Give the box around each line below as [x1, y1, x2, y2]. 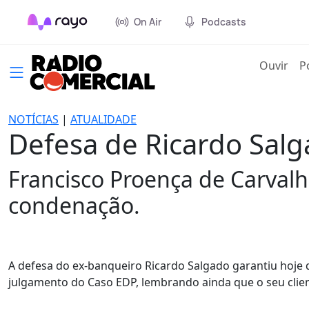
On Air [134, 15, 161, 28]
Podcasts [201, 15, 246, 28]
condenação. [8, 190, 140, 220]
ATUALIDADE [70, 112, 137, 127]
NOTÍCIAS [8, 112, 59, 127]
